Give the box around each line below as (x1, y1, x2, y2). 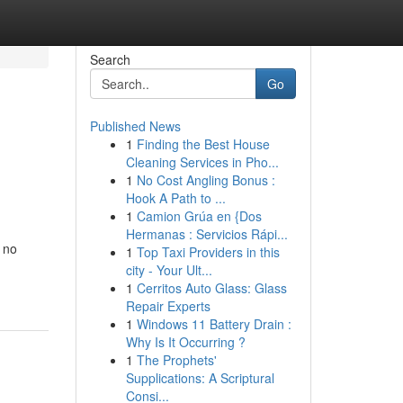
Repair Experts (125, 297, 210, 315)
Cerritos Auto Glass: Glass (136, 279, 287, 297)
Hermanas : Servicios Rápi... (125, 225, 288, 243)
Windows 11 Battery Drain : (136, 315, 291, 333)
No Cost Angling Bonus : (136, 171, 275, 189)
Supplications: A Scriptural (125, 369, 274, 387)
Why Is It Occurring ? (125, 333, 246, 351)
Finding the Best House (136, 135, 270, 153)
